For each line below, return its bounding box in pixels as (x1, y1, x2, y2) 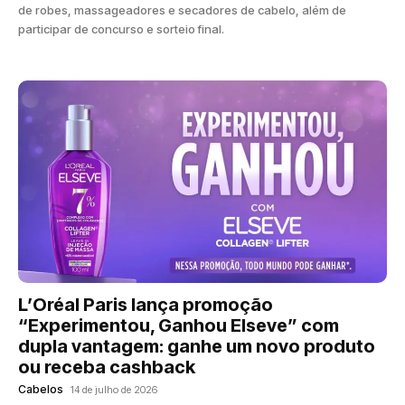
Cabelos (18, 382, 63, 397)
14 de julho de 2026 (71, 383, 157, 397)
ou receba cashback (18, 356, 195, 379)
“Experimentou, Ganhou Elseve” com (18, 315, 339, 337)
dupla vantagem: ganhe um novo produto (18, 335, 375, 358)
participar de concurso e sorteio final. (18, 21, 224, 36)
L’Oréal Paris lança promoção (18, 294, 273, 316)
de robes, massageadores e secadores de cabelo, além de (18, 2, 346, 17)
